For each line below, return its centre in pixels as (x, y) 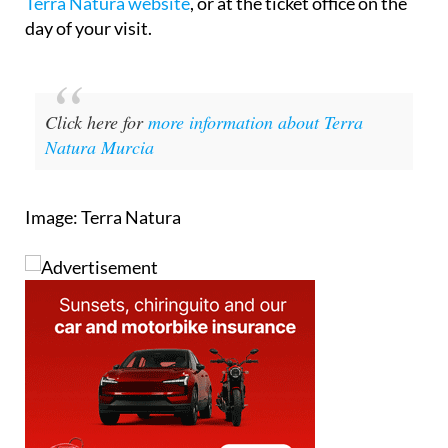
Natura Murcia (99, 147)
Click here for (96, 122)
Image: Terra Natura (103, 217)
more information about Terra (255, 122)
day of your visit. (88, 28)
